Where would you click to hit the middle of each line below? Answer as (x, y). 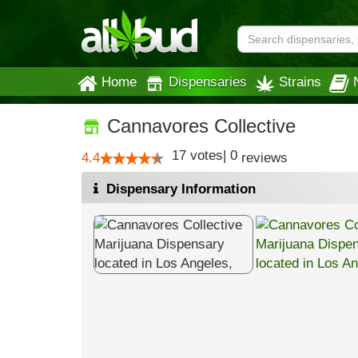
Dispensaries (208, 82)
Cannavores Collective (199, 126)
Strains (300, 82)
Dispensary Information (179, 189)
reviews (263, 158)
